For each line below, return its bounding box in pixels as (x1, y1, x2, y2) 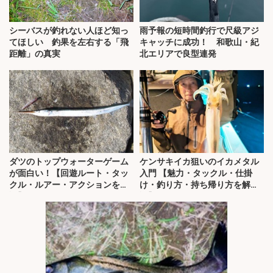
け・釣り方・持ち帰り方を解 (140, 180, 250, 190)
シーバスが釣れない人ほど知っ (9, 26, 129, 36)
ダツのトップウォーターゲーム (9, 157, 129, 167)
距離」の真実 (9, 49, 60, 59)
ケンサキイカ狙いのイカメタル (140, 157, 259, 167)
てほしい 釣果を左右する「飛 (9, 37, 129, 48)
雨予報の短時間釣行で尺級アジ (140, 26, 259, 36)
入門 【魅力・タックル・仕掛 (140, 168, 252, 179)
